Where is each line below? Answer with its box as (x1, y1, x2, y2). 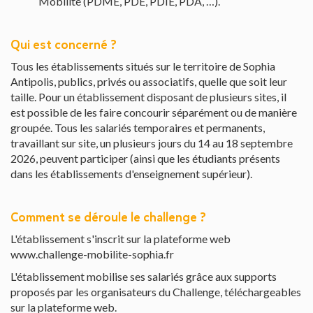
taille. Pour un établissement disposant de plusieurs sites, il (10, 90, 286, 104)
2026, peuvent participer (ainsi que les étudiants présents (10, 152, 280, 166)
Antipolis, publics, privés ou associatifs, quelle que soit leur (10, 75, 287, 89)
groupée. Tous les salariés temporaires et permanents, (10, 121, 265, 135)
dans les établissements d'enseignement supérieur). (10, 167, 252, 181)
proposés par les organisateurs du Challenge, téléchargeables (10, 285, 301, 299)
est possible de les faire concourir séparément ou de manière (10, 105, 297, 119)
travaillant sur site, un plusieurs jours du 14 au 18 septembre (10, 136, 293, 150)
